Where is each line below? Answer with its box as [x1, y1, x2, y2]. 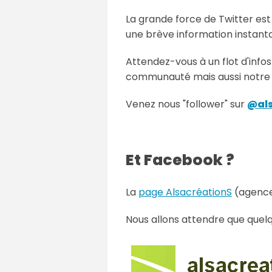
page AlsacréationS [138, 185, 232, 199]
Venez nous [126, 97, 183, 111]
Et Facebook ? [126, 149, 234, 171]
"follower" [183, 97, 228, 111]
